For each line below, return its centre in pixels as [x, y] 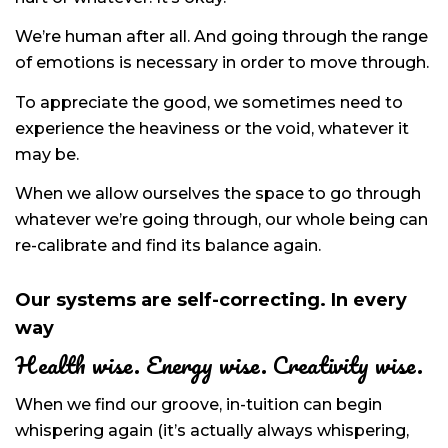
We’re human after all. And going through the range [221, 37]
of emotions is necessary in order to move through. [222, 63]
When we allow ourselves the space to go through [218, 194]
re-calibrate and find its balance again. [168, 246]
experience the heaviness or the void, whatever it [212, 128]
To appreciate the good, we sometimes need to [209, 102]
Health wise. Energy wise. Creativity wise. [219, 365]
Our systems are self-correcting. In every [211, 300]
